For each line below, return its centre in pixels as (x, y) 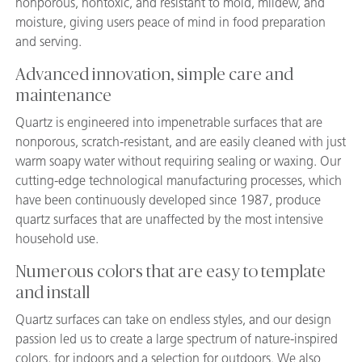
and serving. (48, 41)
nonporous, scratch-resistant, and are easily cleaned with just (181, 141)
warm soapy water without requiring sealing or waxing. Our (178, 161)
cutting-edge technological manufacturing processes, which (179, 180)
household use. (57, 238)
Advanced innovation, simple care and (154, 74)
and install (53, 293)
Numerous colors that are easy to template (170, 271)
